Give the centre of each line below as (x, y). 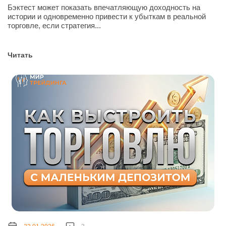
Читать (20, 55)
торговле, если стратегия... (54, 26)
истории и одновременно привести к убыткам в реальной (107, 17)
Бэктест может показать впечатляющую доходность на (104, 8)
